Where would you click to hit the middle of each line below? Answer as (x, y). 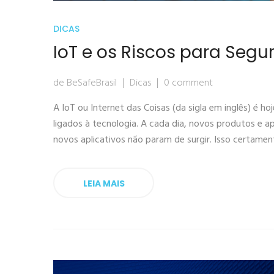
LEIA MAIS (104, 183)
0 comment (188, 83)
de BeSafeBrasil (85, 83)
